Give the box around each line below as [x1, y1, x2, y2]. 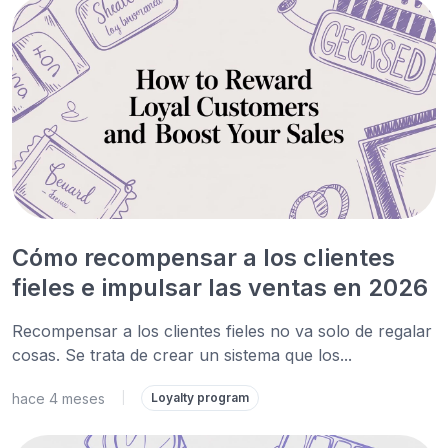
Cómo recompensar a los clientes [12, 243, 395, 272]
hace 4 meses [12, 389, 105, 407]
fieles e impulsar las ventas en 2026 [12, 273, 428, 302]
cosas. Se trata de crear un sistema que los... [12, 345, 352, 365]
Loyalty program [151, 390, 249, 405]
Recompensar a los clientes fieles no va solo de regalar [12, 321, 432, 341]
